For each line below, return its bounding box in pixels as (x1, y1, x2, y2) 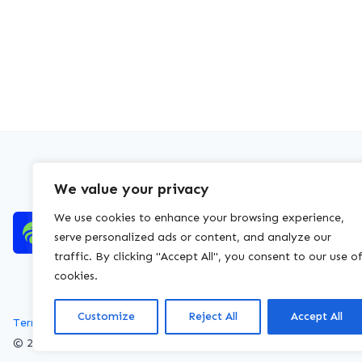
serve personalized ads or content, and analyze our (54, 230, 331, 244)
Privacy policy (107, 316, 183, 330)
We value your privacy (54, 180, 209, 198)
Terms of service (13, 316, 101, 330)
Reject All (188, 309, 238, 323)
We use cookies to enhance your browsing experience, (54, 211, 344, 225)
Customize (78, 309, 135, 323)
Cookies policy (190, 316, 268, 330)
